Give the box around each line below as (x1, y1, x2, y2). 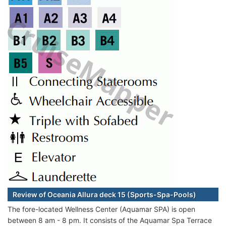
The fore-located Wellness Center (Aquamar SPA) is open (8, 204, 195, 213)
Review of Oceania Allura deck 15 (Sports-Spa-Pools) (13, 190, 196, 199)
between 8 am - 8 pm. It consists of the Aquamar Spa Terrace (8, 215, 212, 224)
